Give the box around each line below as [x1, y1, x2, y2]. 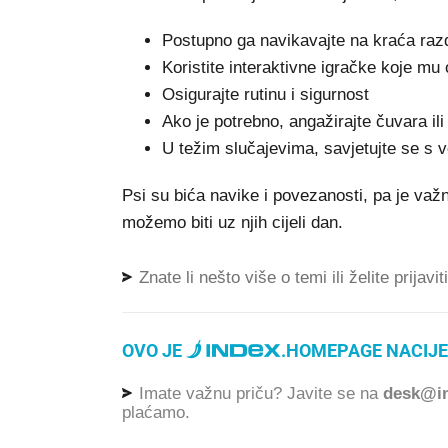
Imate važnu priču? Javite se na [134, 384, 383, 403]
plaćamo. [122, 402, 190, 422]
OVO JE [122, 340, 186, 361]
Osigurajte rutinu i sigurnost [162, 85, 369, 104]
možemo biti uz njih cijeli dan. [122, 213, 343, 232]
